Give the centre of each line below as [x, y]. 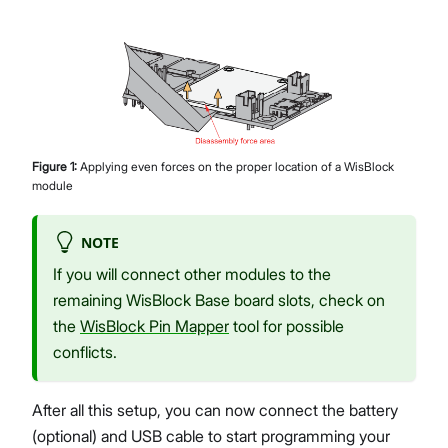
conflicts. [85, 352]
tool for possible [286, 326]
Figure [51, 167]
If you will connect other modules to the [192, 274]
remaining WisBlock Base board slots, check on [219, 300]
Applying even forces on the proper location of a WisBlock [237, 167]
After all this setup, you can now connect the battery [215, 410]
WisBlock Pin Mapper [154, 326]
